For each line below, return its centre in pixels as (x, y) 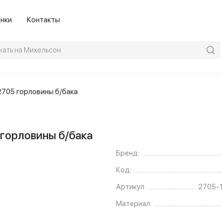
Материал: (134, 204)
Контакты (43, 20)
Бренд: (128, 153)
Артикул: (131, 187)
